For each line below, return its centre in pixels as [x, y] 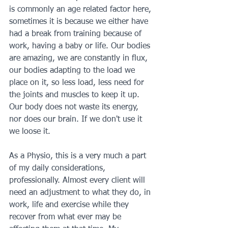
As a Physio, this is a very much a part [79, 156]
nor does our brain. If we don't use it [77, 119]
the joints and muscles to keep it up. [76, 95]
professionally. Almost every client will [78, 180]
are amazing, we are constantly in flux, [80, 58]
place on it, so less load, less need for [78, 83]
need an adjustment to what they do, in [81, 193]
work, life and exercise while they [70, 205]
